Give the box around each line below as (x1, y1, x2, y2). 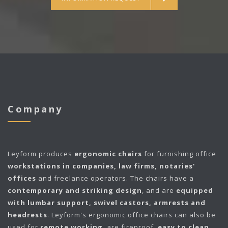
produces (37, 149, 74, 159)
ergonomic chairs (74, 149, 142, 159)
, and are (142, 186, 176, 195)
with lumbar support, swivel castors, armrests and (8, 198, 206, 208)
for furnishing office (142, 149, 216, 159)
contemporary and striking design (8, 186, 142, 195)
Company (8, 103, 63, 116)
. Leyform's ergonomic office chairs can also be (47, 210, 216, 220)
